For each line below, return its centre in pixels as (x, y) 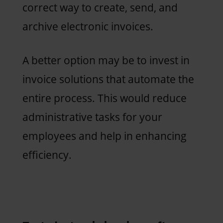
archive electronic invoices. (89, 26)
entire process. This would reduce (104, 98)
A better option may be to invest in (106, 60)
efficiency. (48, 155)
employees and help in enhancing (104, 136)
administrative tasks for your (92, 117)
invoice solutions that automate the (108, 79)
